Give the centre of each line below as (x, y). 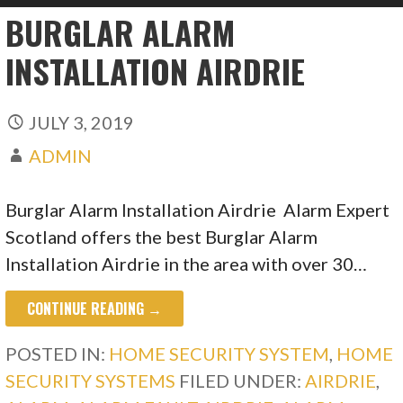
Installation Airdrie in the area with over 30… (187, 263)
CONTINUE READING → (95, 308)
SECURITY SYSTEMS (91, 380)
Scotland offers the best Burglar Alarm (162, 236)
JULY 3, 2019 (82, 122)
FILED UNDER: (242, 380)
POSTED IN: (58, 353)
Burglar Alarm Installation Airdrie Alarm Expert (198, 209)
